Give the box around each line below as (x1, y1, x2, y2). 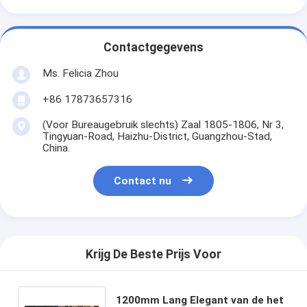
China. (42, 141, 70, 154)
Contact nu (114, 175, 172, 188)
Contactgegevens (103, 40, 204, 55)
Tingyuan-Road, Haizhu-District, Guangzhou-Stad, (42, 130, 272, 143)
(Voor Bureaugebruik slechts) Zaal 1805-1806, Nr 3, (42, 118, 284, 131)
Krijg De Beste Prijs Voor (86, 247, 221, 262)
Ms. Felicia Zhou (42, 66, 119, 79)
